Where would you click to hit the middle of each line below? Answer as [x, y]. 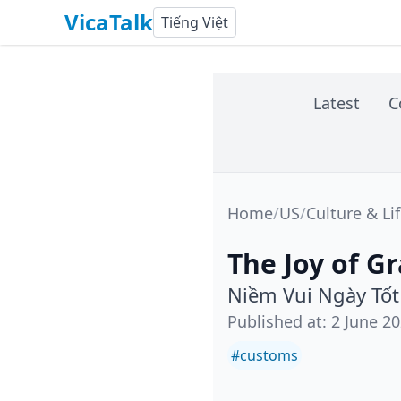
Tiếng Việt [195, 22]
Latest [336, 103]
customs [269, 355]
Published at [275, 321]
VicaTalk [109, 22]
